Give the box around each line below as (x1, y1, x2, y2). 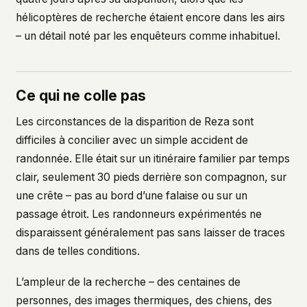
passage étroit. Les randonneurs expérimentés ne (15, 207, 262, 221)
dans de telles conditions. (15, 244, 140, 258)
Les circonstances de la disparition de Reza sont (15, 114, 254, 128)
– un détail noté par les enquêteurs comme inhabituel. (15, 29, 280, 43)
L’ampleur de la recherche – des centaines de (15, 275, 241, 289)
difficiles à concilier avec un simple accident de (15, 133, 248, 147)
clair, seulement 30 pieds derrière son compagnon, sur (15, 170, 286, 184)
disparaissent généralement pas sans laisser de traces (15, 225, 285, 239)
